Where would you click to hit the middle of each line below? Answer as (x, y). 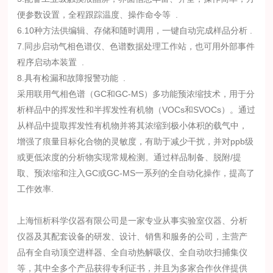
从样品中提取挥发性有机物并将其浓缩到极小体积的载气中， (133, 126)
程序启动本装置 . (51, 62)
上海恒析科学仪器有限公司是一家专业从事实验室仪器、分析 (133, 221)
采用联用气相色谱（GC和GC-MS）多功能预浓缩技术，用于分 (136, 94)
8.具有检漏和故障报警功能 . (72, 78)
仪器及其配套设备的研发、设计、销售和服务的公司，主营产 (133, 236)
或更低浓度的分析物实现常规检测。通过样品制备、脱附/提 (129, 157)
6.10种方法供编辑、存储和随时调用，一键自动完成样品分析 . (135, 30)
